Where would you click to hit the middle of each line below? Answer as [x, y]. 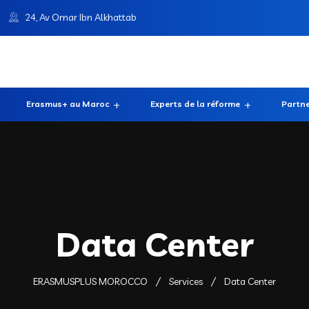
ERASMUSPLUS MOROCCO [90, 281]
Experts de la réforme [195, 103]
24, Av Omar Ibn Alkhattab [81, 17]
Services [186, 281]
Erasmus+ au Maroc [68, 103]
